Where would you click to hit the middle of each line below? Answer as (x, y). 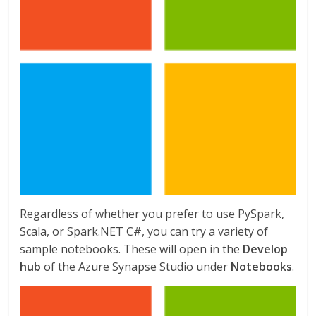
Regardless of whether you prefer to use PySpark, (152, 214)
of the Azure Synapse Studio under (136, 267)
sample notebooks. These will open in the (132, 249)
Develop (266, 249)
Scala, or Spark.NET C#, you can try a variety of (144, 232)
